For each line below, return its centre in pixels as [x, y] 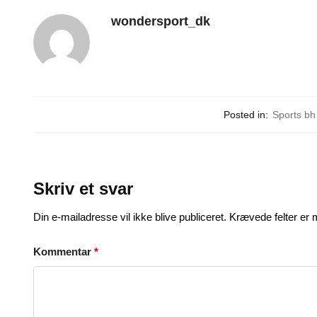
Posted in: [246, 114]
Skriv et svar [83, 188]
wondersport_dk [161, 21]
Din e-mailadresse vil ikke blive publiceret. [130, 217]
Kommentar [64, 251]
